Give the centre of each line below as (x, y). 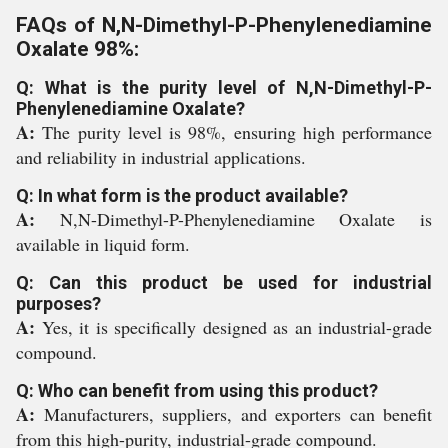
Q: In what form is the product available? (182, 195)
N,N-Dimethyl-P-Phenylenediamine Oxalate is (246, 219)
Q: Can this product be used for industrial (224, 282)
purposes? (58, 303)
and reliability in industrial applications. (161, 157)
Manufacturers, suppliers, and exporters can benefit (237, 414)
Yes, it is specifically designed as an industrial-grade (236, 327)
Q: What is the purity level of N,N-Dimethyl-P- (224, 87)
